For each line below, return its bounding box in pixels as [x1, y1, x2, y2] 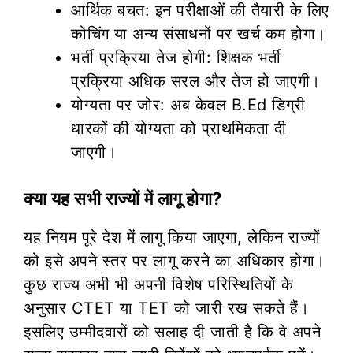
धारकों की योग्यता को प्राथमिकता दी [71, 118, 287, 138]
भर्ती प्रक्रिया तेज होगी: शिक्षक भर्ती [71, 47, 281, 67]
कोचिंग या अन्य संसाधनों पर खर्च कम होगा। [71, 24, 326, 43]
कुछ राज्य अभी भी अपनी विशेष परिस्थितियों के [24, 274, 294, 294]
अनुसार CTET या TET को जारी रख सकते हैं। [24, 298, 309, 318]
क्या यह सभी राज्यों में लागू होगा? [24, 188, 222, 209]
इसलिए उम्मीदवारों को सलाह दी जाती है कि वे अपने [24, 321, 321, 341]
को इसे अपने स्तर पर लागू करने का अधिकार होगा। [24, 251, 325, 270]
